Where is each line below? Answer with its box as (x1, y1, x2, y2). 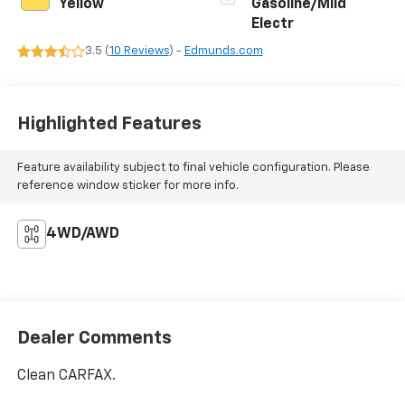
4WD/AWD (45, 227, 119, 242)
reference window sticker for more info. (16, 179, 239, 192)
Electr (251, 17, 294, 33)
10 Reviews (108, 45, 169, 58)
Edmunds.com (184, 45, 263, 58)
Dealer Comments (16, 328, 172, 347)
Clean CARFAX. (16, 368, 116, 383)
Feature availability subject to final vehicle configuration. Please (16, 161, 370, 174)
